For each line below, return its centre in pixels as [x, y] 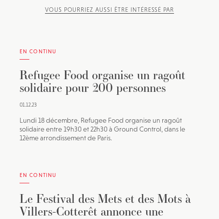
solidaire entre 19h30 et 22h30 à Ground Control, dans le [102, 129]
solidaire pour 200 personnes [93, 88]
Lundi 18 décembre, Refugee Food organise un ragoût [101, 120]
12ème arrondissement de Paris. [66, 138]
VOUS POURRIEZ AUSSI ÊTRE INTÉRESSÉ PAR [109, 10]
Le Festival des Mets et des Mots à [105, 198]
